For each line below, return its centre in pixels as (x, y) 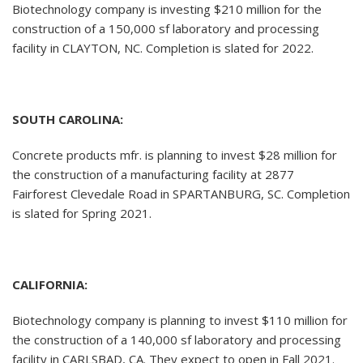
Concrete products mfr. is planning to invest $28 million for (175, 155)
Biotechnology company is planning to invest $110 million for (180, 320)
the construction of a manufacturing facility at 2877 (153, 175)
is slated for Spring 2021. (82, 214)
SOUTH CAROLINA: (68, 120)
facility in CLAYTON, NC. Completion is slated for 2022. (163, 48)
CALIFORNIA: (50, 285)
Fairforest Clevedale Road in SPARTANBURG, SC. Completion (181, 194)
